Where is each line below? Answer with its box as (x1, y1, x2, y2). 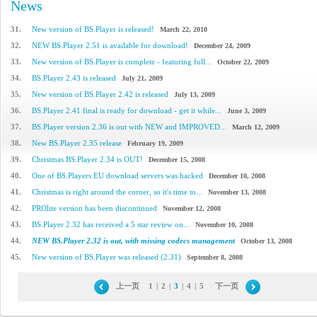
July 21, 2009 (122, 74, 163, 82)
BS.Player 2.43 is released (32, 74, 116, 82)
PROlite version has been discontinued (32, 204, 157, 212)
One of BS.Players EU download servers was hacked (32, 171, 203, 180)
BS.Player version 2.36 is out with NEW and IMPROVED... (32, 122, 226, 131)
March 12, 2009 (232, 123, 279, 131)
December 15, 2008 (149, 156, 205, 163)
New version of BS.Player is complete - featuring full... (32, 57, 212, 66)
